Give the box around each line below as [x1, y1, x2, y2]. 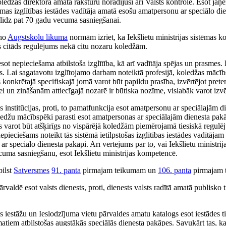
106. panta [158, 166, 191, 175]
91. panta [51, 166, 81, 175]
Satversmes [14, 166, 49, 175]
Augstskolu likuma [8, 33, 68, 42]
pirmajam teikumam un [81, 166, 158, 175]
